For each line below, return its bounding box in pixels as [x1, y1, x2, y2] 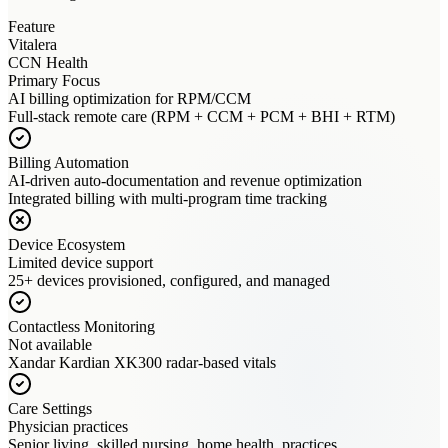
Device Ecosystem [8, 236, 125, 253]
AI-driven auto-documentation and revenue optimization [8, 172, 362, 189]
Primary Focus [8, 72, 100, 89]
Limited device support [8, 254, 153, 271]
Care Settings [8, 400, 92, 417]
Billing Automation [8, 154, 129, 171]
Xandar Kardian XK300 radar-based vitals [8, 354, 276, 371]
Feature [8, 18, 55, 35]
